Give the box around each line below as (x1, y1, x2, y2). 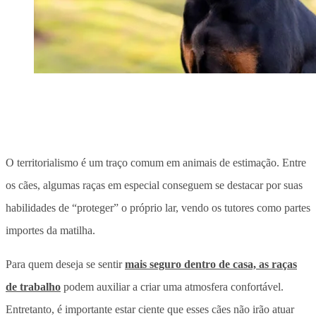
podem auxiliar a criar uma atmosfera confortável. (61, 280, 284, 293)
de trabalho (6, 280, 61, 293)
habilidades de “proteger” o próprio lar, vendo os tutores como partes (6, 201, 310, 214)
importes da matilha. (6, 224, 95, 236)
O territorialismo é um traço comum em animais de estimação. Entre (6, 156, 306, 169)
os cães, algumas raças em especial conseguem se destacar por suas (6, 178, 303, 191)
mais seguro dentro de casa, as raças (125, 257, 297, 270)
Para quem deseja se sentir (6, 257, 125, 270)
